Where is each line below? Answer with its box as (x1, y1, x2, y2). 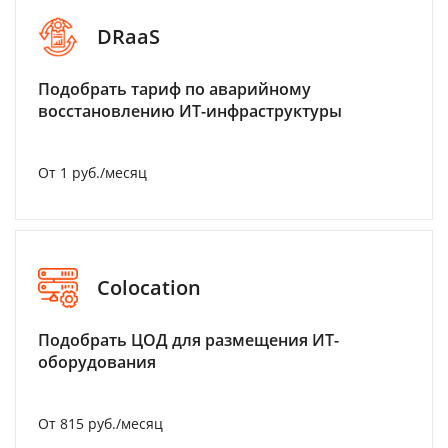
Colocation (97, 274, 201, 302)
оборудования (38, 350, 156, 373)
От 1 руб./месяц (38, 162, 147, 182)
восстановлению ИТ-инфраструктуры (38, 99, 342, 122)
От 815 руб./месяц (38, 413, 163, 433)
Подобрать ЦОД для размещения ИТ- (38, 328, 339, 351)
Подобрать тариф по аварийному (38, 77, 311, 100)
